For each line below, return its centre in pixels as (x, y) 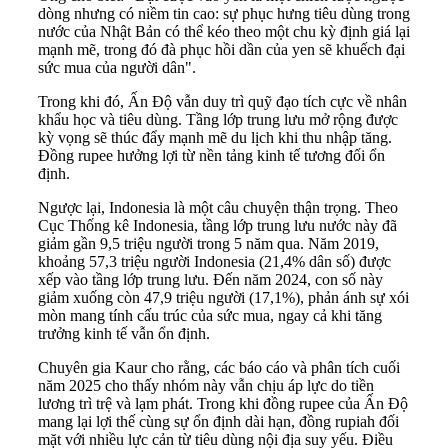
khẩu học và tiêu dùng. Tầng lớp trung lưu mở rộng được (218, 120)
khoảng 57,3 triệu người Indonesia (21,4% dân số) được (214, 262)
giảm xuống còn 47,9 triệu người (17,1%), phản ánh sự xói (223, 298)
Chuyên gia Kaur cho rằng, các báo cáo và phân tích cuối (219, 368)
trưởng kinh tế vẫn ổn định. (124, 334)
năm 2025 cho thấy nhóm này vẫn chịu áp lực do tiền (206, 386)
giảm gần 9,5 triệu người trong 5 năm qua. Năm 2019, (208, 244)
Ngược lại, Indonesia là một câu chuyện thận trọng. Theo (218, 208)
